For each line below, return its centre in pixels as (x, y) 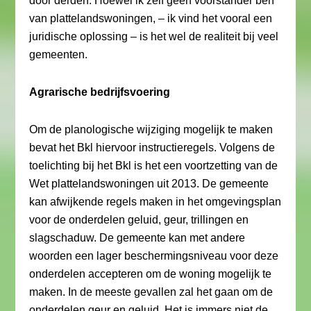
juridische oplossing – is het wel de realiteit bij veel (154, 36)
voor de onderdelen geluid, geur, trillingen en (139, 220)
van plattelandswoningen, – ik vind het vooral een (151, 18)
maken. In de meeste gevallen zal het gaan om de (151, 292)
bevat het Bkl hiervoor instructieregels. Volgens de (152, 148)
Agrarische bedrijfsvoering (100, 92)
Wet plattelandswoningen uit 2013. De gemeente (149, 184)
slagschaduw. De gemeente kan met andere (137, 238)
